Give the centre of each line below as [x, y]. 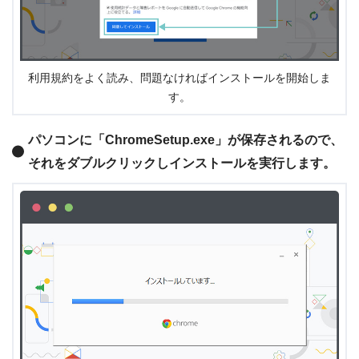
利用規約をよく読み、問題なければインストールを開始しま [179, 78]
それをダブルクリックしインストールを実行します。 [182, 163]
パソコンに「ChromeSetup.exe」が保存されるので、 [186, 139]
